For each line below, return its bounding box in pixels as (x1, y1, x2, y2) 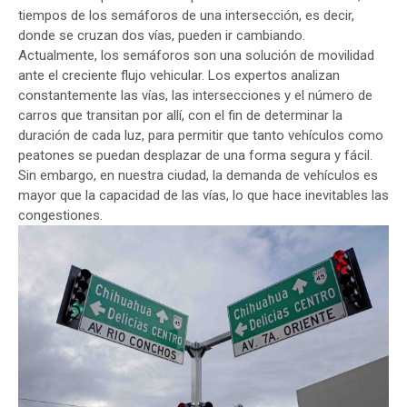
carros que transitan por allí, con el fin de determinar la (18, 107, 342, 124)
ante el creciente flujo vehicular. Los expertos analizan (18, 67, 340, 84)
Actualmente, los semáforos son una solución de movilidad (18, 47, 374, 64)
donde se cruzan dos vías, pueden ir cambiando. (18, 27, 305, 44)
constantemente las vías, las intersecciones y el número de (18, 87, 372, 104)
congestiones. (18, 207, 103, 223)
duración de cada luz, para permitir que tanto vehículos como (18, 127, 383, 144)
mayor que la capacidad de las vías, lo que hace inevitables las (18, 187, 389, 203)
